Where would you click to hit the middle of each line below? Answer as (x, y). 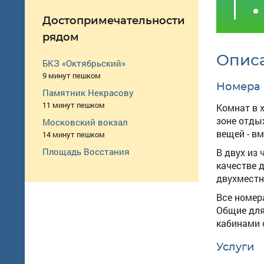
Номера (239, 87)
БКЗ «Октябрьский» (84, 63)
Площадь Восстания (86, 152)
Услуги (235, 247)
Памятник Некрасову (88, 93)
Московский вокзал (85, 122)
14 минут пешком (74, 135)
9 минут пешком (72, 76)
